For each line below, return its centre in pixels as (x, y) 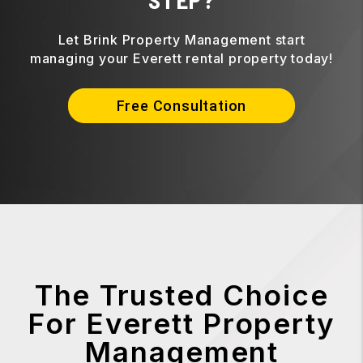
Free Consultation (181, 106)
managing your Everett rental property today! (181, 59)
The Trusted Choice (181, 295)
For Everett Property (181, 324)
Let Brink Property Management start (181, 40)
